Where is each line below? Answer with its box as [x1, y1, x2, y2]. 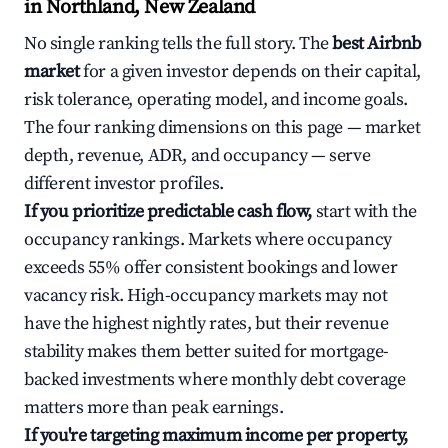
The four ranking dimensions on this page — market [24, 116, 421, 139]
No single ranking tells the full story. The [24, 32, 333, 55]
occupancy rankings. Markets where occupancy [24, 228, 392, 251]
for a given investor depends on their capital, [79, 60, 421, 83]
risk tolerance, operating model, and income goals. [24, 88, 409, 111]
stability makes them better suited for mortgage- [24, 340, 389, 363]
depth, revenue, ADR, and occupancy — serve [24, 144, 371, 167]
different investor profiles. [24, 172, 224, 195]
